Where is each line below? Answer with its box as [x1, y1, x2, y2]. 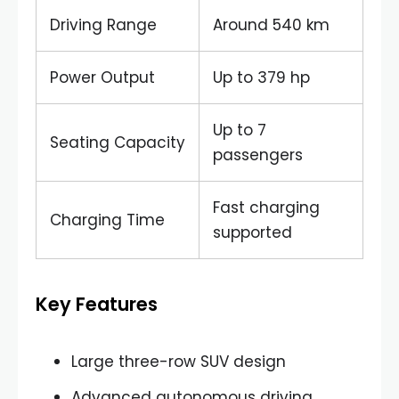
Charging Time [50, 209, 165, 231]
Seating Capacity [50, 132, 185, 153]
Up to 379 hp [213, 67, 310, 88]
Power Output [50, 67, 155, 88]
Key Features [36, 291, 158, 317]
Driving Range [50, 14, 157, 36]
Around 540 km [213, 14, 330, 36]
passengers [213, 144, 303, 166]
